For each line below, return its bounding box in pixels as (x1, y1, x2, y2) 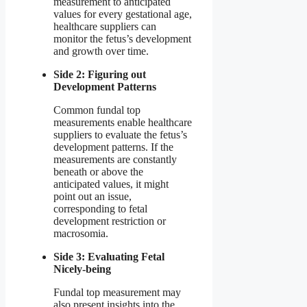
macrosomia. (53, 228, 108, 240)
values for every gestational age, (53, 8, 192, 21)
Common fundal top (53, 104, 140, 116)
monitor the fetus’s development (53, 33, 191, 45)
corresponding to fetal (53, 203, 147, 215)
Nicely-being (53, 263, 111, 275)
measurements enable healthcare (53, 116, 192, 129)
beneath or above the (53, 166, 143, 178)
